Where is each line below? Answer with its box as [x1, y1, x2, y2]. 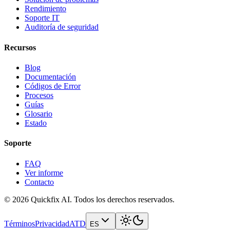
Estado [25, 119, 47, 127]
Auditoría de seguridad [25, 23, 99, 32]
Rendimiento [25, 4, 66, 13]
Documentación [25, 72, 76, 81]
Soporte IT [25, 13, 60, 23]
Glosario [25, 109, 52, 118]
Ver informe [25, 168, 63, 177]
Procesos [25, 91, 53, 100]
